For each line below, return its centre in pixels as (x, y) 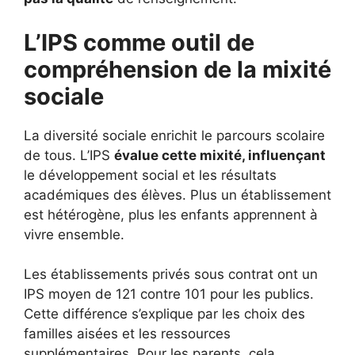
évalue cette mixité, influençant (220, 155)
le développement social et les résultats (150, 175)
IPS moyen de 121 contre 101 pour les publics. (169, 294)
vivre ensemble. (74, 234)
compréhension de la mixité (177, 69)
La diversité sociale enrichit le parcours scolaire (174, 135)
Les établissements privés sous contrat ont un (171, 274)
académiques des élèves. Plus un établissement (177, 195)
